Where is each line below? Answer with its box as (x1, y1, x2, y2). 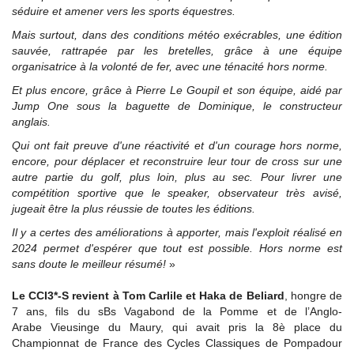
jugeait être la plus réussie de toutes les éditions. (12, 202, 255, 215)
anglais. (12, 115, 51, 128)
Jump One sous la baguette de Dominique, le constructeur (12, 100, 342, 112)
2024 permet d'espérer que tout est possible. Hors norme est (12, 242, 342, 254)
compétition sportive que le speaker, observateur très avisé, (12, 186, 342, 199)
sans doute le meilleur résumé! (12, 258, 166, 270)
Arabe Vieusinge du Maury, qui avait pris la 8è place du (12, 321, 342, 333)
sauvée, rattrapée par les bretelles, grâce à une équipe (12, 44, 342, 57)
